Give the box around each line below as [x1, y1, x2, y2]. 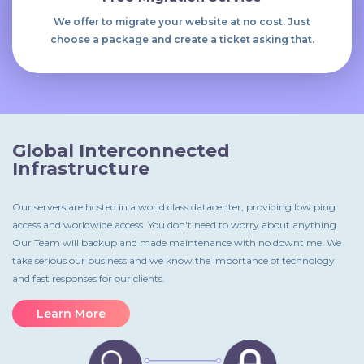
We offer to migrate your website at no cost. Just [54, 15, 310, 28]
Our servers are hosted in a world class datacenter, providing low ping [12, 200, 336, 213]
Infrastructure [12, 157, 149, 180]
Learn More [37, 305, 106, 321]
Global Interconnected [12, 139, 230, 162]
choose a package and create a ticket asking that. [50, 32, 314, 45]
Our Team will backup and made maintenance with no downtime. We [12, 236, 341, 249]
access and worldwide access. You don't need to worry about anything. [12, 218, 339, 231]
